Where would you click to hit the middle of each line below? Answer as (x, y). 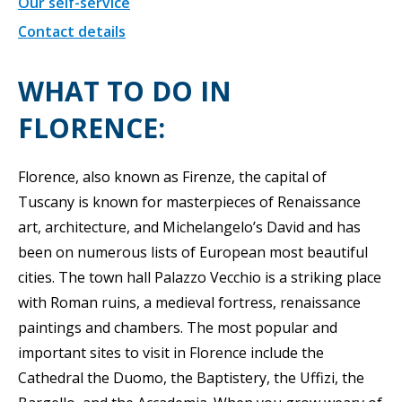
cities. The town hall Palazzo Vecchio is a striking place (200, 277)
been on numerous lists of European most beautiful (193, 252)
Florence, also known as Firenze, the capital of (172, 176)
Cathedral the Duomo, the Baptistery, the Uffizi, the (191, 377)
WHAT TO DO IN (125, 91)
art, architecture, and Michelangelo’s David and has (189, 227)
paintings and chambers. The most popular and (178, 327)
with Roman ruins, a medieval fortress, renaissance (189, 302)
